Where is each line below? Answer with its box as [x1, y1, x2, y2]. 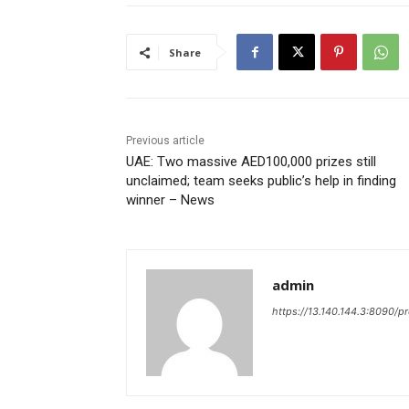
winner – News [126, 192, 215, 209]
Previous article [126, 134, 204, 148]
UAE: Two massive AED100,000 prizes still [126, 153, 376, 171]
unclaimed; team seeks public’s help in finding [126, 173, 396, 190]
